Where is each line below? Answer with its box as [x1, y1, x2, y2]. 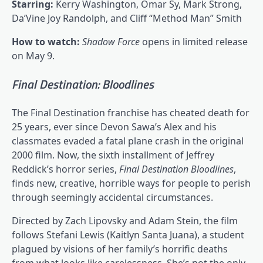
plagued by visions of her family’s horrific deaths [12, 242, 228, 255]
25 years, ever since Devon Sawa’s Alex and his [12, 120, 217, 133]
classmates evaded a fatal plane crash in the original [12, 134, 244, 147]
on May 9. [12, 49, 55, 63]
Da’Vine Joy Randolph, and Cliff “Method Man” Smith [12, 12, 242, 25]
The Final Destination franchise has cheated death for [12, 106, 249, 119]
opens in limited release [142, 35, 248, 49]
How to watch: [12, 35, 82, 49]
